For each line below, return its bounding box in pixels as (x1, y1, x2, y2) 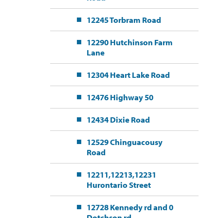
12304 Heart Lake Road (86, 70, 170, 80)
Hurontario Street (86, 180, 151, 190)
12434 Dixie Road (86, 114, 150, 125)
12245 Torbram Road (86, 15, 161, 25)
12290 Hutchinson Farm (86, 37, 173, 48)
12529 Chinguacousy (86, 137, 163, 147)
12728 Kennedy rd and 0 (86, 202, 173, 213)
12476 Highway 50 (86, 92, 153, 103)
